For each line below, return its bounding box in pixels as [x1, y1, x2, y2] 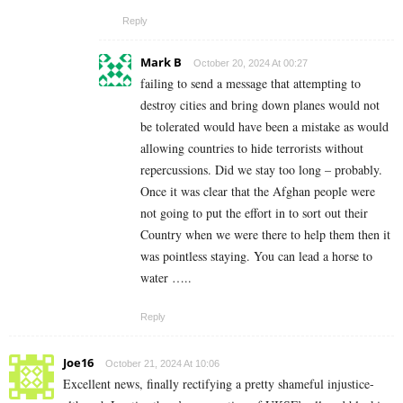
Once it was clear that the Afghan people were [140, 183, 375, 201]
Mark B [140, 54, 182, 71]
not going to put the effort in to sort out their [140, 204, 368, 222]
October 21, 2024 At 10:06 [105, 358, 219, 370]
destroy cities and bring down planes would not [140, 96, 380, 114]
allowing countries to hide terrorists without [140, 139, 363, 157]
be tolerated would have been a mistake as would [140, 118, 389, 136]
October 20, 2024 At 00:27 [193, 58, 308, 69]
